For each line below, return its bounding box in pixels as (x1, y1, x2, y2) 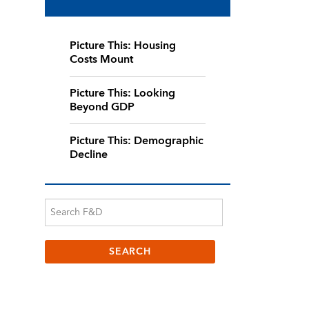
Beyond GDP (69, 97, 134, 117)
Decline (69, 144, 108, 164)
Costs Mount (69, 49, 133, 69)
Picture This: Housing (69, 35, 176, 55)
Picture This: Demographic (69, 130, 203, 150)
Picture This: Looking (69, 83, 175, 103)
